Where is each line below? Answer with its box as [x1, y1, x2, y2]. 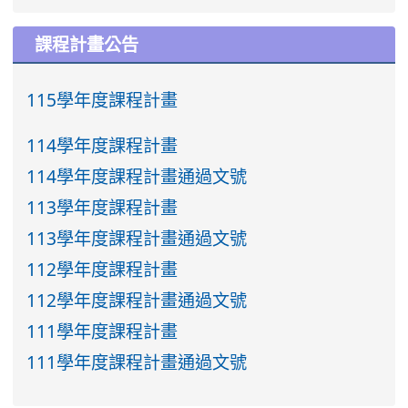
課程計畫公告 [35, 32, 138, 56]
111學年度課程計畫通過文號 [26, 350, 247, 374]
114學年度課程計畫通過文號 [26, 164, 247, 189]
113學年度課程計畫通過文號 [26, 226, 247, 250]
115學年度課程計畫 [26, 87, 178, 112]
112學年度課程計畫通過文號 [26, 288, 247, 312]
